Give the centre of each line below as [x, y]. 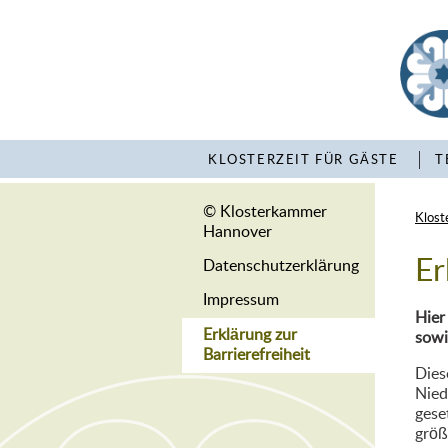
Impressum [240, 300]
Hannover [237, 231]
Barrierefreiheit [256, 354]
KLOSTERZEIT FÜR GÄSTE [303, 160]
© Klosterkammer [264, 211]
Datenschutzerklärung [280, 265]
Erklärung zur [249, 334]
